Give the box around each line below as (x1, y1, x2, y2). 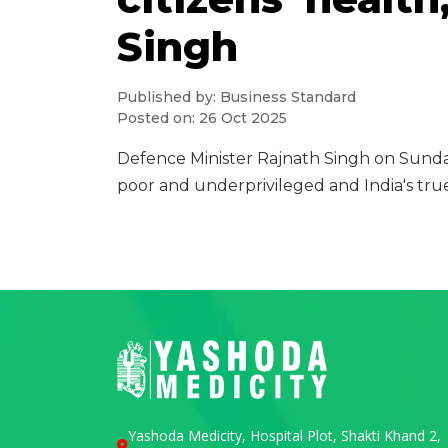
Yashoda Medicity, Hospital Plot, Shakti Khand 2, (128, 425, 441, 445)
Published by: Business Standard (117, 87, 356, 106)
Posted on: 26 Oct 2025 (117, 108, 287, 127)
